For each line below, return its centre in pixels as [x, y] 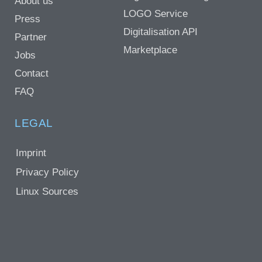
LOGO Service [155, 14]
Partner [31, 37]
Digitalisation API [160, 32]
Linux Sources [47, 192]
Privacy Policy [47, 173]
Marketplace [150, 50]
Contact [32, 74]
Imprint [31, 153]
